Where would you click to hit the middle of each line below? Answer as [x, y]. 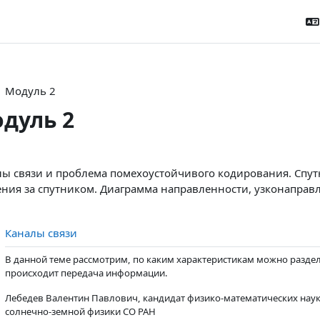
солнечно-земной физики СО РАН [80, 311]
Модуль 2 [30, 91]
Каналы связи [41, 233]
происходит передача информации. [86, 273]
